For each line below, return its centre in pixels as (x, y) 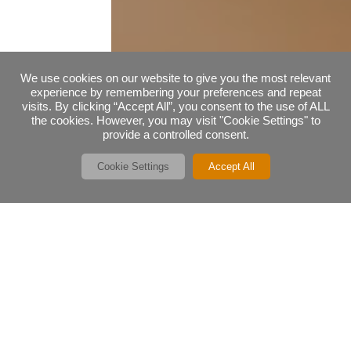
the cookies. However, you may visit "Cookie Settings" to (175, 121)
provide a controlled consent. (175, 135)
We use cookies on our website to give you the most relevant (175, 78)
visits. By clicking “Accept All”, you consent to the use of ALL (175, 107)
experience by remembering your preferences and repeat (175, 92)
